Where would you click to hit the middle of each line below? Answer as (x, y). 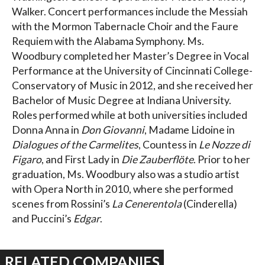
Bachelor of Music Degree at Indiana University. (122, 101)
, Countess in (169, 145)
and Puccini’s (43, 219)
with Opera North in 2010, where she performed (122, 189)
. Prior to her (222, 160)
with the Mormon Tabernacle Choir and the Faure (125, 27)
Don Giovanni (113, 130)
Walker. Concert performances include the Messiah (130, 12)
